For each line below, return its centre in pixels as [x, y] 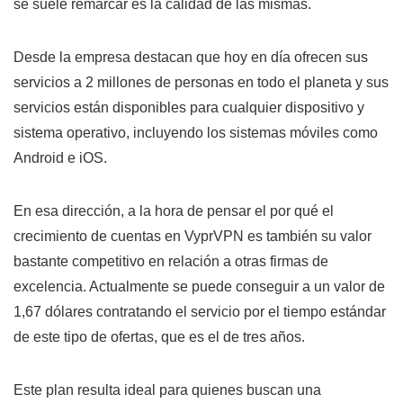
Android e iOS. [60, 157]
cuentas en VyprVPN [177, 236]
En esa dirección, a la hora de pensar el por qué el [174, 210]
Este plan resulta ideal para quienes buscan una [167, 390]
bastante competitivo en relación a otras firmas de [171, 261]
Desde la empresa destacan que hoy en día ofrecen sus [191, 57]
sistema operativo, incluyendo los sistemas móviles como [196, 132]
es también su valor [308, 236]
